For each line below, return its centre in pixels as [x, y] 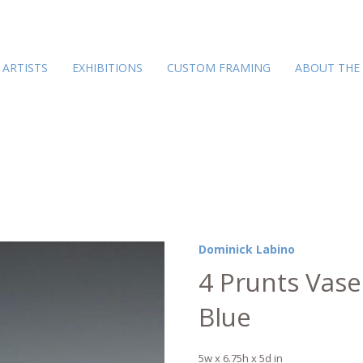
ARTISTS [25, 67]
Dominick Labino [247, 249]
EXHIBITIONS [107, 67]
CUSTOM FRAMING [218, 67]
